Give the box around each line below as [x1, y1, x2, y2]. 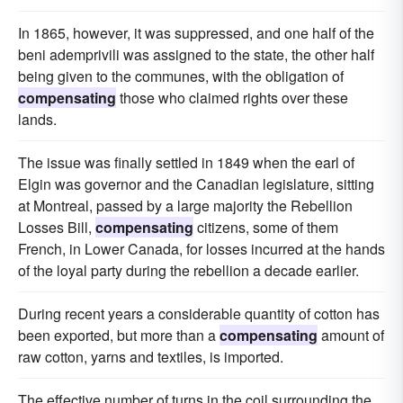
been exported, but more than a [18, 325, 219, 345]
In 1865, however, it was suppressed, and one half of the [18, 22, 374, 43]
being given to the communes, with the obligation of [18, 66, 344, 86]
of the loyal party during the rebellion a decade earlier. [18, 260, 359, 281]
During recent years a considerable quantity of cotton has [18, 303, 380, 324]
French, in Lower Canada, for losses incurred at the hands [18, 238, 385, 259]
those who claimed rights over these [116, 87, 348, 108]
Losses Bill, [18, 217, 95, 237]
